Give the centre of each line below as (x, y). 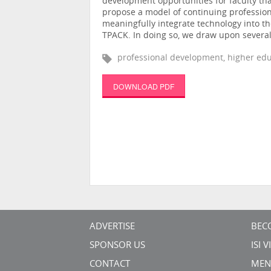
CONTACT (110, 265)
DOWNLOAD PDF (143, 86)
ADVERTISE (112, 227)
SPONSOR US (117, 246)
